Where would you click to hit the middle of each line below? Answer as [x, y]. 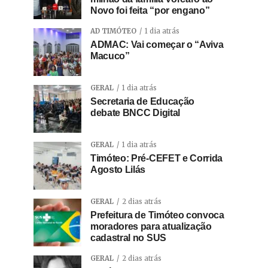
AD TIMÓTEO [113, 31]
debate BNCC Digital [135, 113]
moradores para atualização [151, 227]
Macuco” [110, 56]
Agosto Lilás [118, 170]
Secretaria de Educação [142, 102]
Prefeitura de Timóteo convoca [157, 215]
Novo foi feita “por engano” [150, 11]
